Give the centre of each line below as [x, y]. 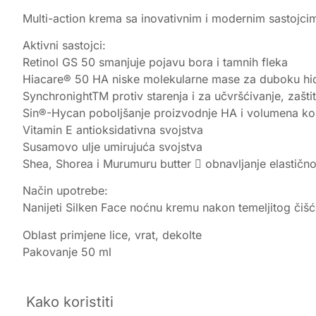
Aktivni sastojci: [64, 45]
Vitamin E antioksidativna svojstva [113, 129]
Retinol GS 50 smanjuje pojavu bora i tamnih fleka [155, 62]
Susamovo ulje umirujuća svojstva [113, 146]
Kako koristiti [70, 302]
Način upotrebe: [65, 191]
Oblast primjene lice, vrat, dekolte [112, 235]
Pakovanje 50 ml [67, 251]
